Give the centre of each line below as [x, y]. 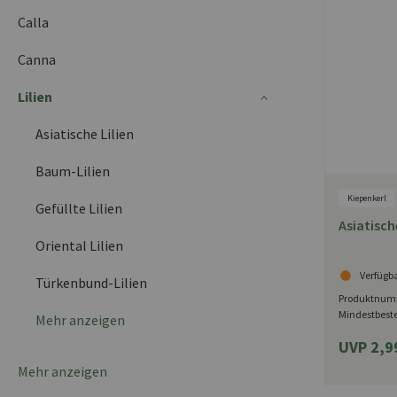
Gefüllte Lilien [79, 208]
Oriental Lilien [79, 245]
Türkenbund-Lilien [91, 282]
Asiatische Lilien [85, 133]
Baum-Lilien [73, 171]
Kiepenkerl [367, 198]
